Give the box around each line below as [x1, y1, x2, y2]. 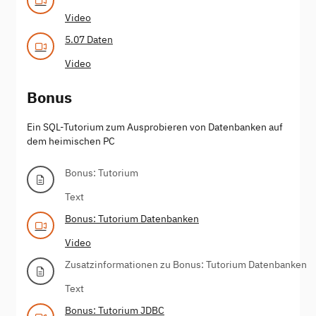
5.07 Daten [65, 32, 113, 46]
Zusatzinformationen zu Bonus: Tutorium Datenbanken [65, 257, 307, 271]
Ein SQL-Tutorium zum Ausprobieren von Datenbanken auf [27, 120, 283, 133]
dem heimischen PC [27, 134, 115, 147]
